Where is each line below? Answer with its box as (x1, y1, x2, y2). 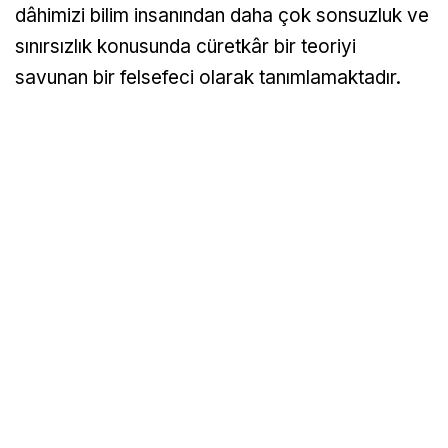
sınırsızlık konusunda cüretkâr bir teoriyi (15, 35, 356, 59)
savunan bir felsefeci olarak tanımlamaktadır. (15, 66, 401, 90)
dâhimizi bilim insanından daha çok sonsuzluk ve (15, 4, 429, 28)
